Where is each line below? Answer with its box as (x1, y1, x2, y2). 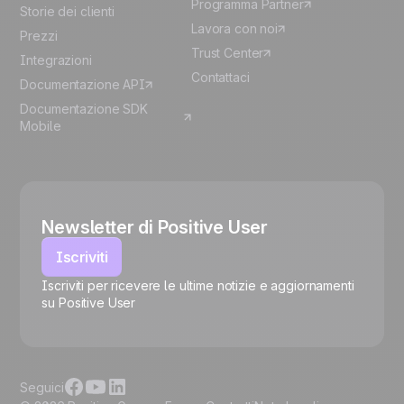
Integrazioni (20, 52, 92, 69)
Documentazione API (20, 77, 145, 93)
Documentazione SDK (20, 101, 148, 117)
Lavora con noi (191, 21, 279, 37)
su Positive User (41, 295, 136, 311)
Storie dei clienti (20, 4, 115, 20)
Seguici (20, 379, 64, 395)
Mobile (20, 118, 61, 134)
